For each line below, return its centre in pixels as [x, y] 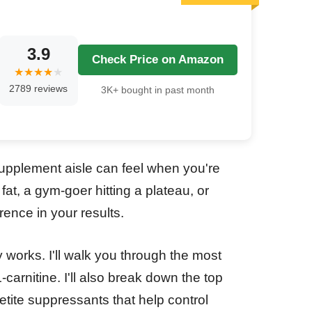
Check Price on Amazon [158, 59]
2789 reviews [38, 88]
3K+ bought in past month [158, 89]
